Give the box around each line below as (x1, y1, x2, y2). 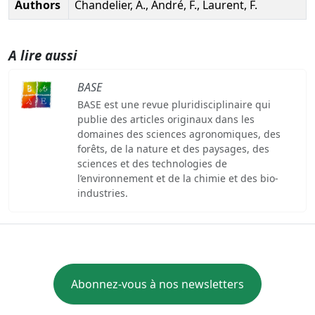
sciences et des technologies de (77, 156, 227, 170)
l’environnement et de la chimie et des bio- (77, 171, 278, 185)
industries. (77, 186, 128, 200)
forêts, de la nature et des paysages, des (77, 141, 269, 155)
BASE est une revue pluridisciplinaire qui (77, 97, 271, 111)
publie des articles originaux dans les (77, 112, 255, 126)
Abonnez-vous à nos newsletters (71, 276, 244, 292)
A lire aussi (8, 46, 77, 64)
